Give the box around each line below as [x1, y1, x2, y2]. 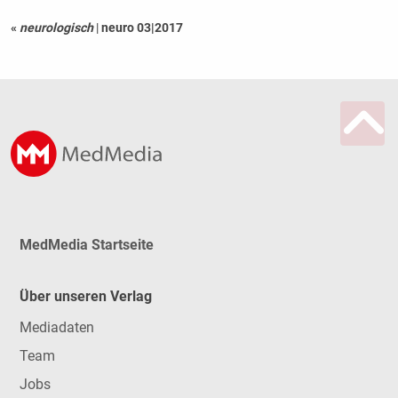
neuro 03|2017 [100, 20, 183, 35]
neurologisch [19, 20, 93, 35]
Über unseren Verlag [19, 288, 152, 306]
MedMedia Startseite [19, 235, 154, 253]
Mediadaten [19, 318, 94, 336]
